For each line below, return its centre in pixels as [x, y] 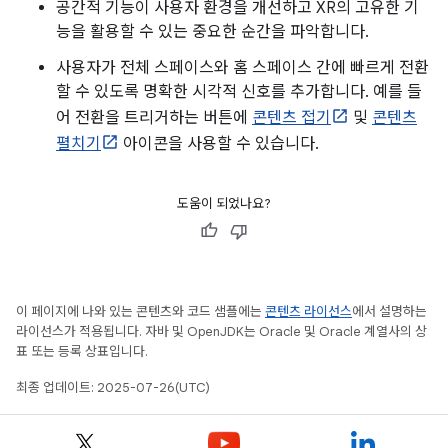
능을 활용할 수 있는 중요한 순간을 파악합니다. [212, 31]
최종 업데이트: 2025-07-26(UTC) [113, 387]
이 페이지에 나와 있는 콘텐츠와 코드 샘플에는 [140, 311]
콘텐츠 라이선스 [308, 311]
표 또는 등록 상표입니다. [82, 351]
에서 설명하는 [389, 311]
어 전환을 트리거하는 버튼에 [154, 117]
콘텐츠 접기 [291, 117]
